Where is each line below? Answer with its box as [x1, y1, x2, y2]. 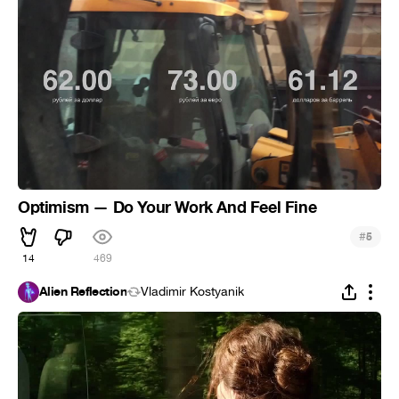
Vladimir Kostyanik [141, 282, 245, 300]
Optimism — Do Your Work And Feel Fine [18, 196, 317, 218]
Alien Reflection [39, 282, 127, 300]
